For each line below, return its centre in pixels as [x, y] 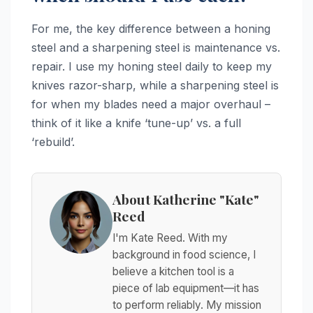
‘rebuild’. [53, 141]
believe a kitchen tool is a [173, 271]
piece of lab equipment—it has [186, 288]
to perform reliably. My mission [187, 305]
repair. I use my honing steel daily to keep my [152, 66]
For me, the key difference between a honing [151, 28]
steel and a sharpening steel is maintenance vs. [156, 47]
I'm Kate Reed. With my [170, 238]
